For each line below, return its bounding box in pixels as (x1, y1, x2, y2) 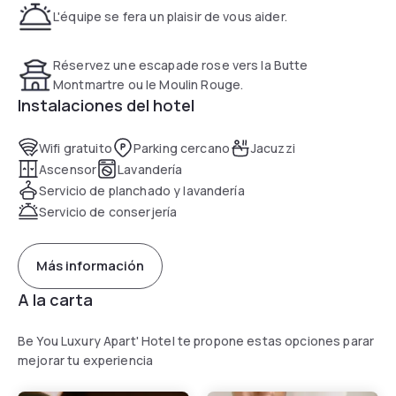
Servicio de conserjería (39, 202, 178, 220)
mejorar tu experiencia (18, 351, 154, 369)
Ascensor (39, 160, 97, 178)
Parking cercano (133, 139, 230, 156)
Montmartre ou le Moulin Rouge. (53, 75, 244, 93)
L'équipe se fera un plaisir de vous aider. (53, 7, 287, 25)
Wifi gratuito (39, 139, 112, 156)
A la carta (18, 288, 93, 310)
